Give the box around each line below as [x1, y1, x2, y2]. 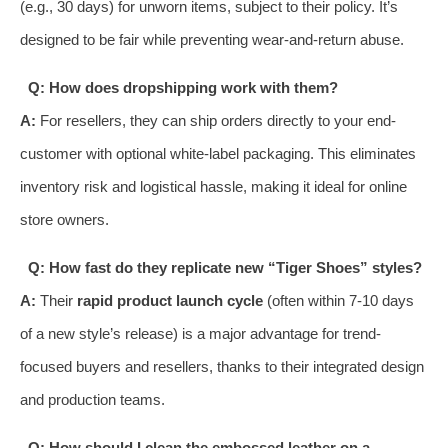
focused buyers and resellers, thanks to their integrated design [20, 357, 424, 375]
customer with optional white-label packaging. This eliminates [20, 144, 416, 162]
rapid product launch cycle [77, 291, 263, 309]
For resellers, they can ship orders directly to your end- [36, 111, 396, 129]
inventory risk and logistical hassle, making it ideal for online [20, 177, 407, 195]
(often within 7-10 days [263, 291, 414, 309]
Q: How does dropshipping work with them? [27, 78, 338, 96]
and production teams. [20, 390, 165, 408]
